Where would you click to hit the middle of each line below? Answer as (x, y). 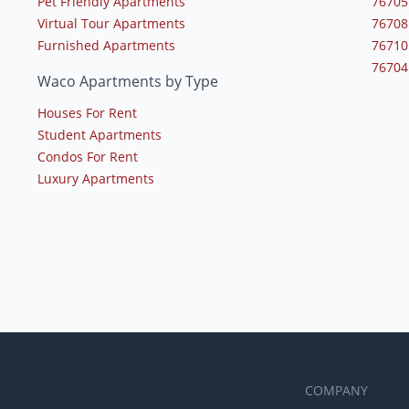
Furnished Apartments (106, 45)
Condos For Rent (87, 156)
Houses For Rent (87, 112)
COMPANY (336, 390)
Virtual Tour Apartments (111, 23)
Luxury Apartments (95, 178)
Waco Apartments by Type (127, 81)
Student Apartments (99, 134)
